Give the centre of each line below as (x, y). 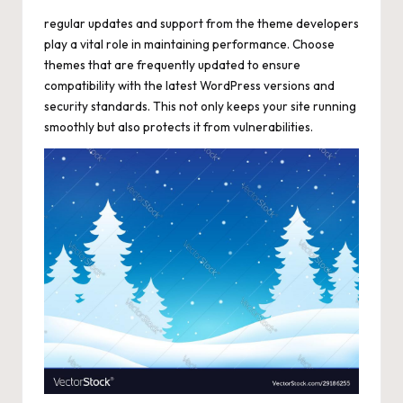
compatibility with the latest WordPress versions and (189, 86)
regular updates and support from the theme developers (201, 24)
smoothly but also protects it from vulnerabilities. (179, 127)
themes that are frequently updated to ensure (172, 65)
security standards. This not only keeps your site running (200, 107)
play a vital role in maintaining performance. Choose (189, 45)
